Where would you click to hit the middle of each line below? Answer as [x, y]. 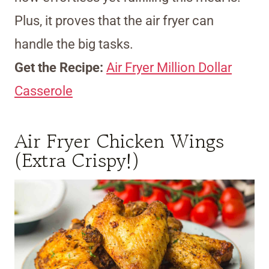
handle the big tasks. [74, 44]
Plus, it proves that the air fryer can [114, 21]
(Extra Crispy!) [77, 161]
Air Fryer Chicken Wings [119, 141]
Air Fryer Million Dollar [169, 68]
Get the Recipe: [60, 68]
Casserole [44, 91]
